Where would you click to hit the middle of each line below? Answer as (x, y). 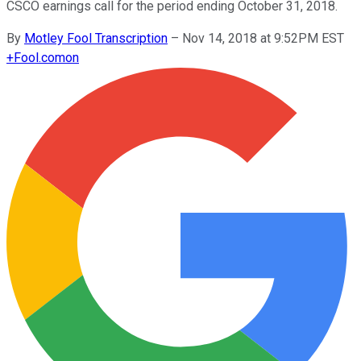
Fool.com (39, 57)
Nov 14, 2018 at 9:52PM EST (263, 38)
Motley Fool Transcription (96, 38)
